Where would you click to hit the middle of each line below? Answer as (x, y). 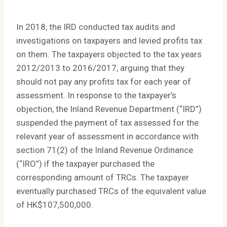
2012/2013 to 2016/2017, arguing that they (100, 68)
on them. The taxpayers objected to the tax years (109, 54)
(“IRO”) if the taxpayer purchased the (85, 164)
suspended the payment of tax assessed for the (107, 123)
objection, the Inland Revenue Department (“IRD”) (109, 109)
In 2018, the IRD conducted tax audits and (96, 27)
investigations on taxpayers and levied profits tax (109, 41)
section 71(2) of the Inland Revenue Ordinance (105, 150)
